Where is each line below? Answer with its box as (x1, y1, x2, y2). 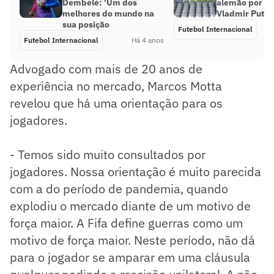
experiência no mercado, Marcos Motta (10, 77, 222, 94)
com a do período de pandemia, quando (10, 180, 228, 197)
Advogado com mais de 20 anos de (10, 60, 202, 77)
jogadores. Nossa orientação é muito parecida (10, 163, 261, 180)
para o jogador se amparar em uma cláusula (10, 248, 250, 265)
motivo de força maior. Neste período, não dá (10, 231, 255, 248)
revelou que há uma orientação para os (10, 94, 223, 111)
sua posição (62, 18, 109, 30)
